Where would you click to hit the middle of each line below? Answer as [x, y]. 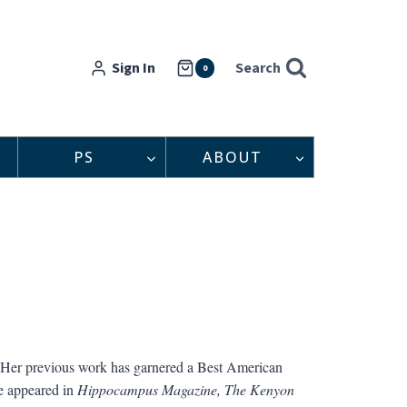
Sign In [134, 68]
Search [258, 68]
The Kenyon [259, 389]
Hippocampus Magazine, [149, 389]
